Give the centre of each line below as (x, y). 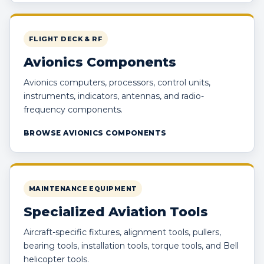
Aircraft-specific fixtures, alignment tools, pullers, (122, 232)
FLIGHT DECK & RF (66, 39)
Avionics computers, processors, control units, (117, 83)
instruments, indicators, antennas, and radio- (114, 96)
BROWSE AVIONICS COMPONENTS (95, 133)
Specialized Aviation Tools (116, 212)
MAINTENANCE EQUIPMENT (83, 189)
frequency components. (73, 110)
